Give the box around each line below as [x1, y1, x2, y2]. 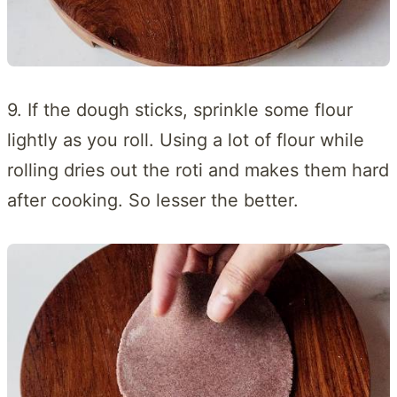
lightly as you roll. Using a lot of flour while [7, 128, 364, 151]
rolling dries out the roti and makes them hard [7, 159, 389, 181]
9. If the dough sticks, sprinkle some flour [7, 98, 353, 121]
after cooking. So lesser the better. [7, 189, 299, 211]
